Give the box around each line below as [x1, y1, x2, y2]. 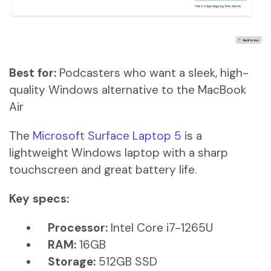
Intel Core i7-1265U [108, 220, 213, 236]
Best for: [9, 65, 56, 81]
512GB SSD [96, 254, 157, 270]
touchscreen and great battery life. [9, 162, 197, 178]
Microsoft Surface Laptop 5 [33, 128, 181, 144]
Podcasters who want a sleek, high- [56, 65, 249, 81]
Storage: [48, 254, 96, 270]
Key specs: [9, 191, 69, 207]
